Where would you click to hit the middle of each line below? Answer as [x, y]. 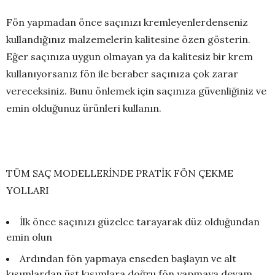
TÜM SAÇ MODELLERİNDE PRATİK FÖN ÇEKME [120, 173]
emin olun [29, 237]
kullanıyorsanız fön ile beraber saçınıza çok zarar [122, 74]
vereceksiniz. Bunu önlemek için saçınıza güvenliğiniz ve [136, 91]
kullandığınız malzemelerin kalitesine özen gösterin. [128, 40]
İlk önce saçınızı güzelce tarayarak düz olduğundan [140, 222]
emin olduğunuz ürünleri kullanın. [84, 108]
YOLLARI [28, 191]
